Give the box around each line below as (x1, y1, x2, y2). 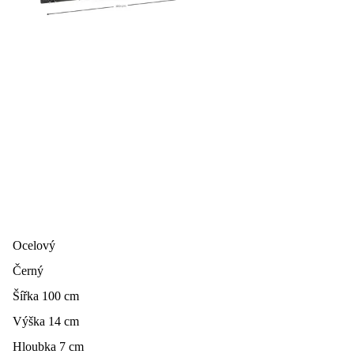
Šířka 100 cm (13, 288, 79, 303)
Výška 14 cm (13, 314, 79, 328)
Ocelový (13, 238, 55, 252)
